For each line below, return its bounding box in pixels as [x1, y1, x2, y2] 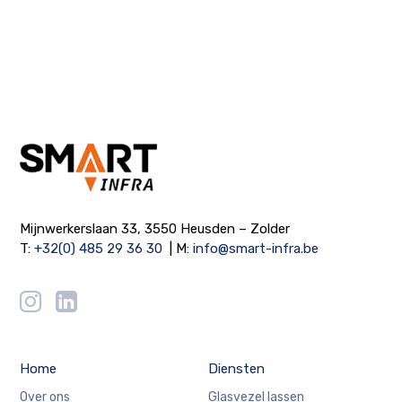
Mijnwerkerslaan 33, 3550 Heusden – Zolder [20, 220, 291, 237]
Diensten [207, 360, 265, 377]
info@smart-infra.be [193, 240, 319, 257]
